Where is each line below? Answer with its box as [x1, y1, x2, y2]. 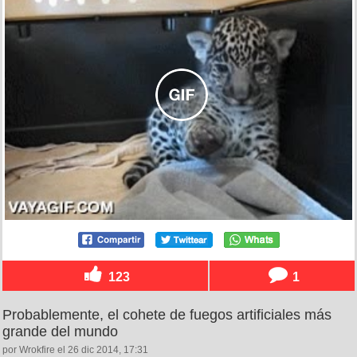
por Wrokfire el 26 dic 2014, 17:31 [2, 343, 148, 355]
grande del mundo [2, 323, 118, 339]
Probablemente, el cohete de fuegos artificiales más [2, 306, 331, 323]
